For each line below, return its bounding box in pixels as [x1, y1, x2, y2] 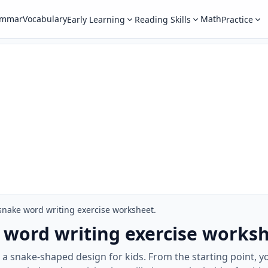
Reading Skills [134, 14, 191, 25]
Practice [221, 14, 253, 25]
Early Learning [66, 14, 125, 25]
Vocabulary [22, 13, 67, 25]
